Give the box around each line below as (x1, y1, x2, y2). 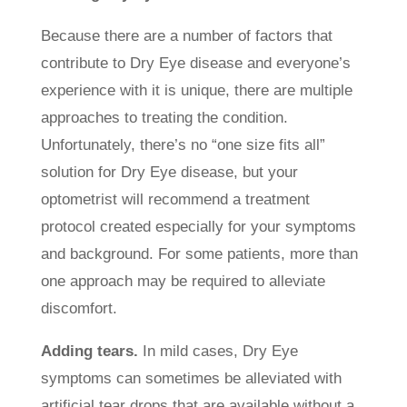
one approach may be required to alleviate (40, 273, 325, 291)
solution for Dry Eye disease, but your (40, 164, 298, 182)
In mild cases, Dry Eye (142, 342, 298, 361)
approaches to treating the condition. (40, 109, 288, 127)
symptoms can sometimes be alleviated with (40, 370, 342, 388)
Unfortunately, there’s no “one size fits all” (40, 136, 325, 154)
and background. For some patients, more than (40, 245, 358, 263)
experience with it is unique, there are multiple (40, 82, 352, 100)
